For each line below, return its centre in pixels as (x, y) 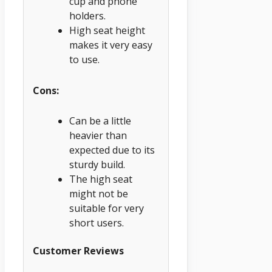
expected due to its (112, 150)
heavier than (98, 136)
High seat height (107, 31)
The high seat (101, 179)
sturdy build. (97, 165)
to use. (84, 60)
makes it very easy (111, 45)
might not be (99, 194)
